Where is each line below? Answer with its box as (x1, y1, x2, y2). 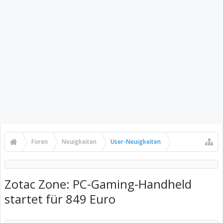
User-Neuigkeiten (111, 137, 161, 146)
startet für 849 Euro (4, 191, 115, 207)
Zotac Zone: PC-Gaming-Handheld (4, 176, 192, 192)
